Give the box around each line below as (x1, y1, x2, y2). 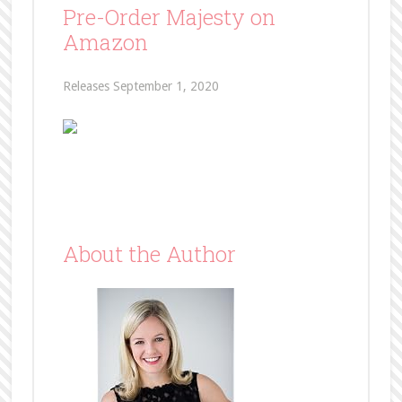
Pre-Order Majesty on (62, 2, 275, 31)
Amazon (62, 27, 148, 57)
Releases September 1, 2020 (62, 78, 219, 93)
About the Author (62, 239, 236, 268)
